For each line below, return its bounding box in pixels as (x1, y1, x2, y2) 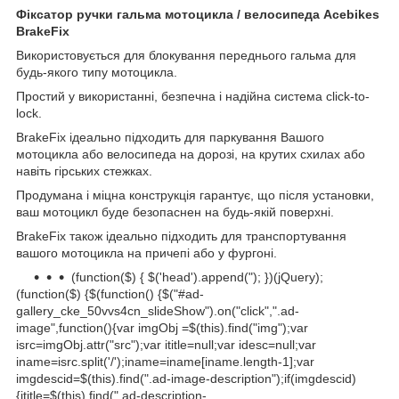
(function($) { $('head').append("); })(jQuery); (71, 269, 323, 284)
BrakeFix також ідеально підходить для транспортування (16, 228, 346, 243)
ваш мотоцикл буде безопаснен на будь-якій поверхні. (16, 204, 334, 219)
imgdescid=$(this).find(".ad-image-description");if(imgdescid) (16, 370, 356, 386)
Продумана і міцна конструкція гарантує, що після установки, (16, 187, 374, 202)
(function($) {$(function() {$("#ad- (16, 286, 204, 301)
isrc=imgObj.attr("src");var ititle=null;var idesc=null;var (16, 337, 316, 352)
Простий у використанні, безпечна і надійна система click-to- (16, 88, 370, 103)
